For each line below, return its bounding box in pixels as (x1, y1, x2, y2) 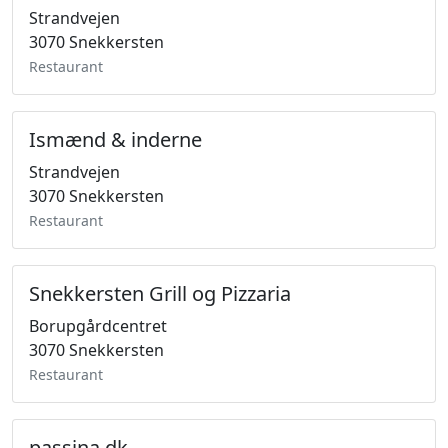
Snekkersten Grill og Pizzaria (29, 280, 291, 307)
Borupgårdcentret (29, 315, 167, 337)
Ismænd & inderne (29, 126, 202, 153)
